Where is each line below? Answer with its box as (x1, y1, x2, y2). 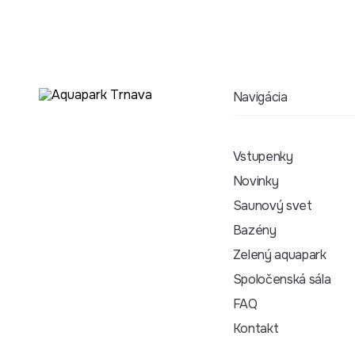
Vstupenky (232, 147, 293, 165)
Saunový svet (232, 197, 312, 214)
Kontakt (232, 319, 279, 337)
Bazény (232, 221, 277, 239)
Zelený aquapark (232, 246, 326, 263)
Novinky (232, 172, 279, 189)
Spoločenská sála (232, 270, 331, 288)
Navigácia (232, 88, 288, 105)
